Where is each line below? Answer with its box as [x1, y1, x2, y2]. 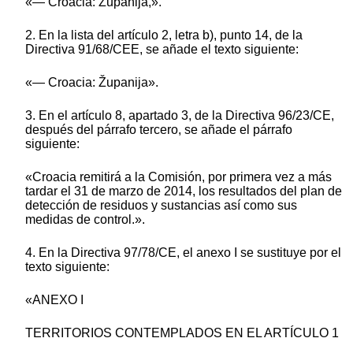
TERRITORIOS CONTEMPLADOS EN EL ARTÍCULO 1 [25, 325, 339, 340]
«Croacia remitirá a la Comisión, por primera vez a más [25, 169, 332, 184]
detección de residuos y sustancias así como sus [25, 198, 297, 212]
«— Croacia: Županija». [25, 75, 158, 89]
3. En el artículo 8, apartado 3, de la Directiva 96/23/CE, [25, 108, 334, 122]
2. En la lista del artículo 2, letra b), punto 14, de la [25, 28, 303, 42]
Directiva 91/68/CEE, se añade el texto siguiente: [25, 42, 299, 56]
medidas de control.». [25, 212, 145, 226]
